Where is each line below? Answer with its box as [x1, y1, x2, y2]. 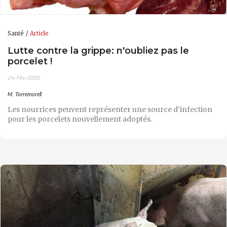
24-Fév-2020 [8, 74, 40, 82]
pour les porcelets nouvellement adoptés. [8, 115, 152, 124]
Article [30, 30, 49, 37]
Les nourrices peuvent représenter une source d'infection [8, 105, 212, 115]
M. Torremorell [8, 92, 42, 98]
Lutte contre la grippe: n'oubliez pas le [8, 44, 189, 56]
